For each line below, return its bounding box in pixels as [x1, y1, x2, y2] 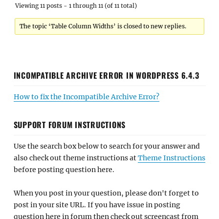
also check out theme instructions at [13, 153, 138, 162]
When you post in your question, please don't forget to [13, 189, 199, 197]
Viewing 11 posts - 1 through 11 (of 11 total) [15, 2, 137, 9]
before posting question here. [13, 165, 114, 174]
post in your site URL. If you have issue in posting [13, 200, 180, 209]
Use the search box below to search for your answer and [13, 141, 200, 151]
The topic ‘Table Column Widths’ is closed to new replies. [20, 22, 187, 30]
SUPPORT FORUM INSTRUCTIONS [13, 118, 126, 131]
